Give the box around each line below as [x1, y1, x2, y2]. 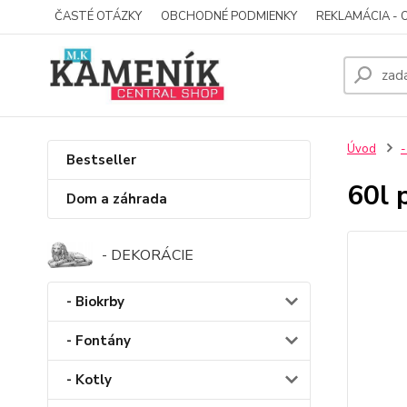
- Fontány [66, 332, 131, 351]
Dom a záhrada [66, 190, 167, 208]
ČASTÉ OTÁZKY [55, 8, 142, 25]
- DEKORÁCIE [102, 244, 194, 265]
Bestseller [66, 151, 136, 169]
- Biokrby [66, 293, 124, 312]
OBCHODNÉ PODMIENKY [161, 8, 297, 25]
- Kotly [66, 371, 112, 390]
